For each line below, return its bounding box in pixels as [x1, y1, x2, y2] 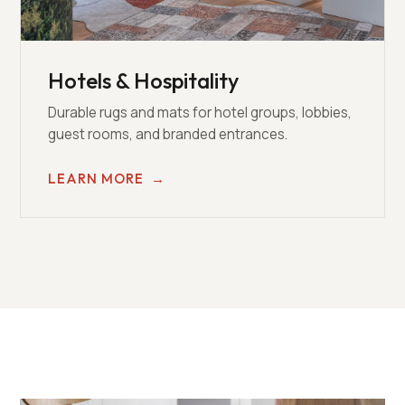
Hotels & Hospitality [48, 67, 240, 94]
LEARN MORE [48, 170, 145, 187]
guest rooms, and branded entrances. [48, 125, 288, 144]
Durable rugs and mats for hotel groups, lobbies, [48, 103, 353, 122]
